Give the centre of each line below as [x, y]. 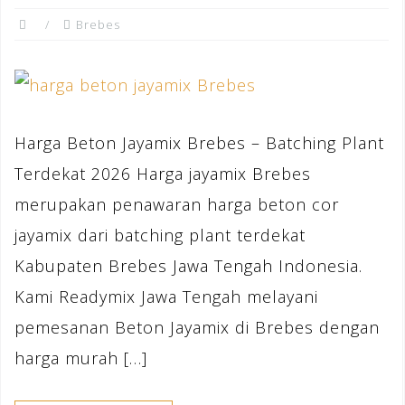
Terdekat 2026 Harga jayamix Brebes [163, 174]
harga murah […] [81, 358]
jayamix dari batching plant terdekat [160, 235]
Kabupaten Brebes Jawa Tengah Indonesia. [188, 266]
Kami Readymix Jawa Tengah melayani [166, 297]
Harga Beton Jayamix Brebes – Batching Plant [199, 143]
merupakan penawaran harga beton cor [177, 205]
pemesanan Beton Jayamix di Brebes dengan [197, 328]
